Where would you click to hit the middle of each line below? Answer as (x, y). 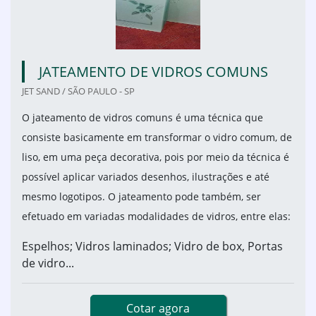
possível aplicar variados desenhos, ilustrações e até (146, 177)
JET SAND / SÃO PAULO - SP (78, 91)
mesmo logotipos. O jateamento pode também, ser (141, 197)
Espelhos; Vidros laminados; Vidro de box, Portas (152, 247)
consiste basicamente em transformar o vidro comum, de (157, 138)
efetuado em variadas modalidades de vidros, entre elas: (156, 217)
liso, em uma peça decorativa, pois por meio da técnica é (156, 157)
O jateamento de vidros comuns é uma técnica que (142, 118)
